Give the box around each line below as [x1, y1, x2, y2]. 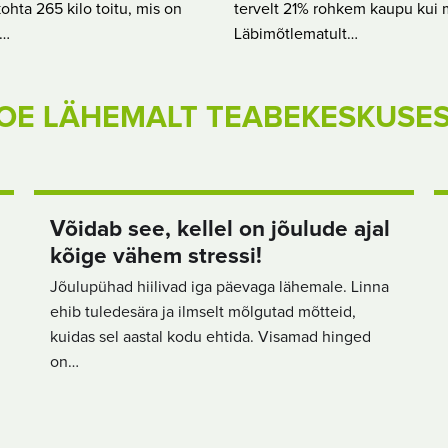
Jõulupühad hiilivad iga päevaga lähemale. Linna [50, 278, 389, 295]
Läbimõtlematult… [234, 26, 358, 43]
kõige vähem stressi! [50, 244, 262, 268]
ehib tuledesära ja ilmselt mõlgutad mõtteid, [50, 303, 356, 320]
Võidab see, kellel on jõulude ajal [50, 217, 390, 241]
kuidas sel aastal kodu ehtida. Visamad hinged [50, 328, 371, 345]
